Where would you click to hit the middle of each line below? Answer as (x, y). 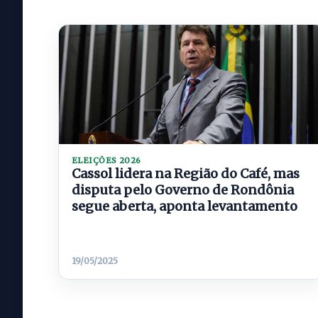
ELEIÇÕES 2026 (106, 160)
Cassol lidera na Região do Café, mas (185, 174)
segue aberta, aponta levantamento (184, 206)
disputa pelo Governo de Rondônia (182, 190)
